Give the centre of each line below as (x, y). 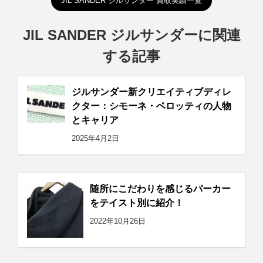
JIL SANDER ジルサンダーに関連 (131, 35)
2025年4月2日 (95, 138)
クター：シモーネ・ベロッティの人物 (151, 106)
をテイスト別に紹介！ (137, 203)
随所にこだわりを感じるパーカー (160, 188)
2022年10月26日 (118, 221)
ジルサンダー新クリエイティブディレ (151, 92)
